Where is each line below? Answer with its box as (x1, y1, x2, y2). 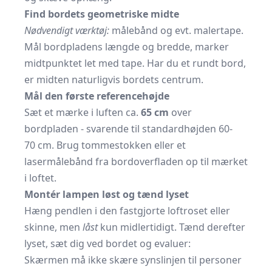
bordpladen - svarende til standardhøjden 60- (24, 122, 233, 136)
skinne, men (24, 220, 83, 234)
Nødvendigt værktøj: (24, 24, 109, 38)
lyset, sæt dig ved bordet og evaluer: (24, 237, 191, 251)
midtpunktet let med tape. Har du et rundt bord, (24, 56, 246, 70)
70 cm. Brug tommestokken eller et (24, 138, 186, 152)
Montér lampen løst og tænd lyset (24, 188, 189, 202)
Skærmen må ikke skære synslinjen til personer (24, 253, 242, 267)
